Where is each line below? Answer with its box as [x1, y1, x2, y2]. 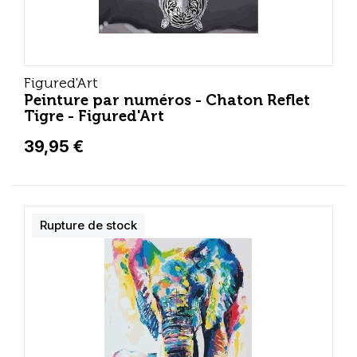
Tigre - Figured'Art [24, 107, 164, 125]
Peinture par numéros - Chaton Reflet [24, 91, 310, 109]
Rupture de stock [40, 218, 137, 233]
